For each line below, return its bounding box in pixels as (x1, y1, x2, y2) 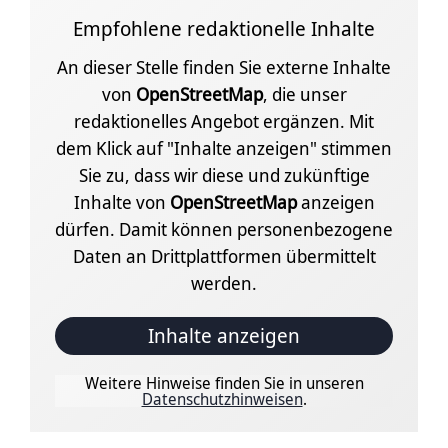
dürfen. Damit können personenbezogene (55, 217, 393, 242)
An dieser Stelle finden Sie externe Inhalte (57, 55, 391, 80)
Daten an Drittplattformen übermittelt (72, 244, 376, 269)
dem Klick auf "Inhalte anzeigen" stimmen (56, 136, 392, 161)
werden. (191, 271, 257, 296)
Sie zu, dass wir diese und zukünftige (78, 163, 370, 188)
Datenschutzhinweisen (141, 388, 303, 411)
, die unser (262, 82, 347, 107)
